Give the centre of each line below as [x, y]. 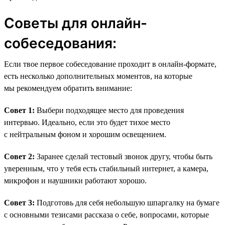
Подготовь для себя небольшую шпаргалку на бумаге [127, 202]
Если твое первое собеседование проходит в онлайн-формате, [110, 64]
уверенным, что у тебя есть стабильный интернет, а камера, [106, 168]
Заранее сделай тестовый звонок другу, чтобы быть [124, 156]
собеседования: [60, 43]
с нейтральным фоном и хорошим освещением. [85, 134]
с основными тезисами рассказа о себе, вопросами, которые [106, 214]
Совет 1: [19, 110]
